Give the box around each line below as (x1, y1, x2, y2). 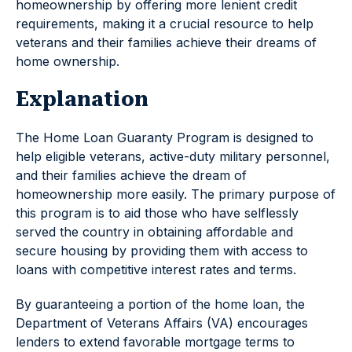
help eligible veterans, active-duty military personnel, (16, 148, 330, 164)
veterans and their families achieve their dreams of (16, 35, 317, 50)
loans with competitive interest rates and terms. (16, 262, 296, 277)
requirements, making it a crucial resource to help (16, 16, 313, 31)
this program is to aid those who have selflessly (16, 205, 299, 221)
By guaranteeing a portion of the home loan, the (16, 296, 305, 312)
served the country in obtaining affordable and (16, 224, 293, 240)
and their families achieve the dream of (16, 167, 247, 183)
